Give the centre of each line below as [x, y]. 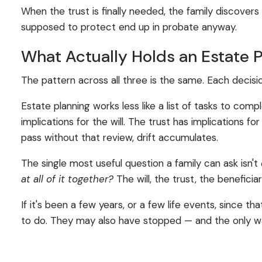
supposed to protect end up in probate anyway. [129, 27]
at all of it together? [68, 179]
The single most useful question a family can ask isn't [140, 163]
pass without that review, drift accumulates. [120, 138]
